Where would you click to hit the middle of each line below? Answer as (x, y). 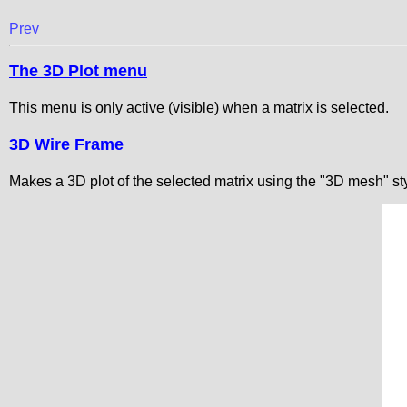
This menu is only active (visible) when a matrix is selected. (199, 108)
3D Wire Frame (66, 145)
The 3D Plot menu (78, 71)
